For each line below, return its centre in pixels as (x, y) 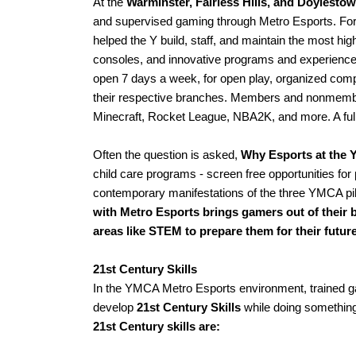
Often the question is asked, (167, 155)
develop (113, 308)
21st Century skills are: (158, 327)
